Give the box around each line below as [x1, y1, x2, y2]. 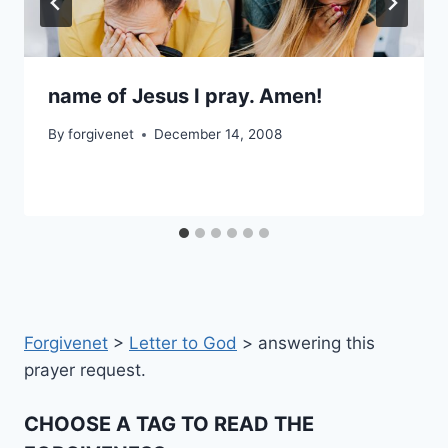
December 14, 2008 [154, 126, 283, 143]
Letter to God [129, 332, 237, 353]
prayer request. [24, 359, 146, 380]
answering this [258, 332, 375, 353]
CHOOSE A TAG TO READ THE [24, 412, 314, 437]
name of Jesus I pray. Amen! [48, 83, 322, 108]
